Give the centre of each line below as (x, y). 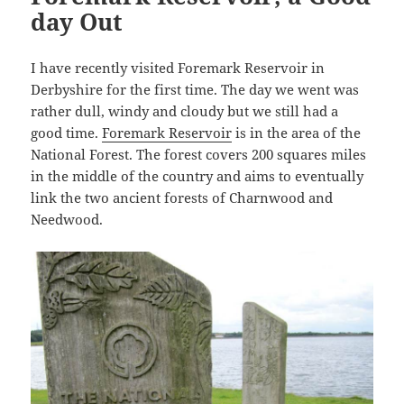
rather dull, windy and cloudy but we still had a (185, 111)
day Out (77, 22)
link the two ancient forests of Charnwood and (182, 198)
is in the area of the (297, 133)
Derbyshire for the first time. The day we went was (195, 90)
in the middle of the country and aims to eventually (197, 176)
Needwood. (67, 220)
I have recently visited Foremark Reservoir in (178, 68)
